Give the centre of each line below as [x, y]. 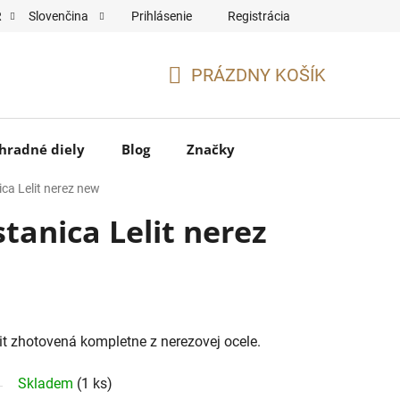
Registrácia [259, 16]
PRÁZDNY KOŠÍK [258, 75]
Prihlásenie [162, 16]
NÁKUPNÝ [208, 96]
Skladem [47, 383]
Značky [211, 149]
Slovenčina [60, 16]
